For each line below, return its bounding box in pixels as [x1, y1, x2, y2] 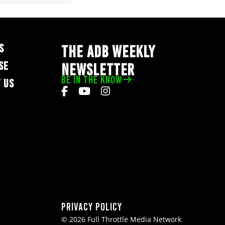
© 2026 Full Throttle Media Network [61, 214, 181, 224]
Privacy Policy [61, 200, 122, 213]
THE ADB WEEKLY [61, 42, 155, 61]
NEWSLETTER [61, 60, 135, 79]
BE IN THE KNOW [61, 73, 122, 86]
